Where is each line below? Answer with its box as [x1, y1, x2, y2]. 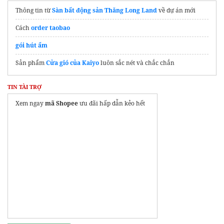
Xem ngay [15, 98, 45, 107]
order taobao [31, 23, 70, 32]
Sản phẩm [15, 58, 46, 67]
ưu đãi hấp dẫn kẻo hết [78, 98, 145, 107]
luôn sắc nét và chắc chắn [99, 58, 174, 67]
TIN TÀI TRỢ [7, 82, 41, 90]
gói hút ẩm [15, 40, 47, 49]
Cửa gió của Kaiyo [46, 58, 99, 67]
